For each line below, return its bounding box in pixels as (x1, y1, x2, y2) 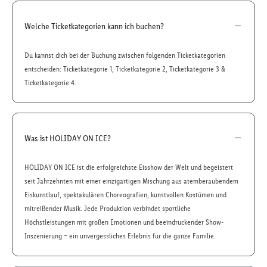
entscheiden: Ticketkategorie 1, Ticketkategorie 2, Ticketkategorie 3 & (24, 64, 225, 73)
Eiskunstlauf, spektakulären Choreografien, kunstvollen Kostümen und (24, 190, 226, 199)
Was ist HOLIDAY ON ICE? (24, 132, 111, 144)
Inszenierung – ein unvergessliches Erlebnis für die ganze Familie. (24, 231, 216, 240)
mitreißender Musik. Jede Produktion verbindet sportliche (24, 204, 191, 213)
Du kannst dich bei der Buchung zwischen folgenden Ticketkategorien (24, 51, 225, 60)
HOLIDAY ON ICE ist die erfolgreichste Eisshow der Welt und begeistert (24, 163, 233, 172)
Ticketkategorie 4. (24, 78, 76, 87)
